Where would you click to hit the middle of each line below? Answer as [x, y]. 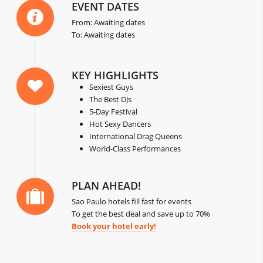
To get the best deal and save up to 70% [141, 214]
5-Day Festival [114, 112]
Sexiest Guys [112, 87]
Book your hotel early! [114, 226]
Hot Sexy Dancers [120, 124]
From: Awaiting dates [109, 23]
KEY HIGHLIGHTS [115, 75]
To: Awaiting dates [104, 35]
